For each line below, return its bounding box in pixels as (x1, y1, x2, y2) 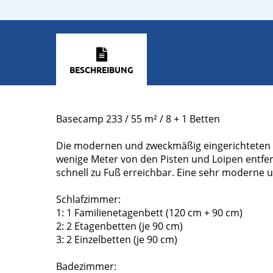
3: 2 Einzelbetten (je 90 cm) (56, 233, 177, 247)
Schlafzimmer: (56, 193, 121, 207)
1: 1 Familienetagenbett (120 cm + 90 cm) (56, 206, 243, 220)
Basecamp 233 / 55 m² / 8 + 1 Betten (56, 112, 222, 126)
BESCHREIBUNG (69, 63, 133, 75)
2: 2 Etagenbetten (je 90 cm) (56, 219, 183, 233)
